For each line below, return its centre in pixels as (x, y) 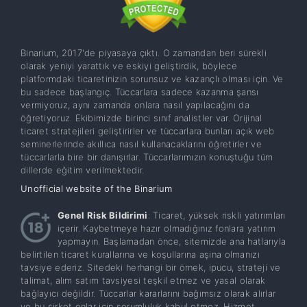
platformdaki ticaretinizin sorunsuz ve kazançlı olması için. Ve (152, 78)
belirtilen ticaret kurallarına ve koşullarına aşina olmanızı (140, 254)
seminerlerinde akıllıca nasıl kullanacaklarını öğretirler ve (141, 144)
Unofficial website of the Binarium (97, 188)
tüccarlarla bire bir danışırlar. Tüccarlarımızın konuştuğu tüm (147, 157)
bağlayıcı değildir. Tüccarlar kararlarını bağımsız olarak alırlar (148, 293)
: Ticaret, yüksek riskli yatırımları (217, 215)
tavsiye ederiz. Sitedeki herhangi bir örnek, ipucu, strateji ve (151, 267)
